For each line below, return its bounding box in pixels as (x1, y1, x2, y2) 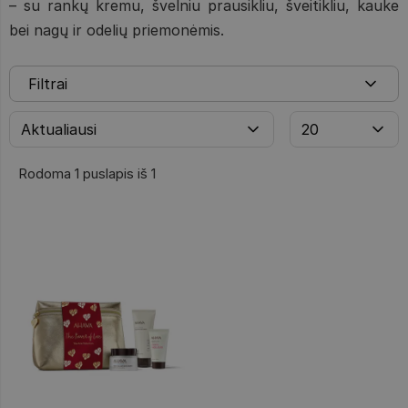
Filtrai (28, 75, 67, 93)
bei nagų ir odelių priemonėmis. (9, 21, 224, 39)
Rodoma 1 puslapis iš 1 (18, 165, 156, 182)
